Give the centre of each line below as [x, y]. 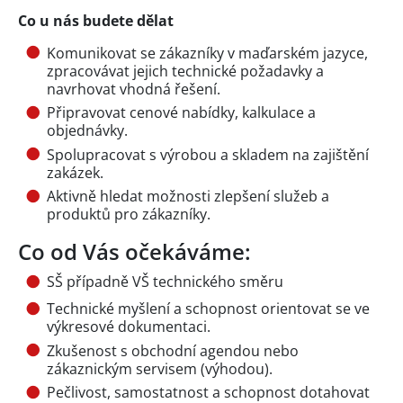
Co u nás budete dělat [96, 20]
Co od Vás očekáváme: [134, 251]
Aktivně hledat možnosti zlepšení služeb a [188, 196]
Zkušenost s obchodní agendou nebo [173, 350]
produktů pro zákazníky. [129, 214]
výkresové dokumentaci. [129, 327]
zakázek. [75, 172]
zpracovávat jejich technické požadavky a [185, 71]
